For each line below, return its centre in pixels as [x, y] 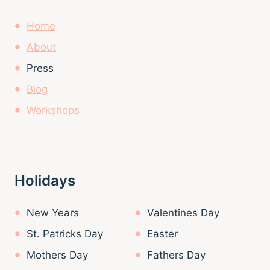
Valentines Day [183, 212]
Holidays [45, 180]
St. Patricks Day [65, 234]
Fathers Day [176, 255]
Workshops [53, 110]
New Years [53, 212]
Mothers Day [57, 255]
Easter [162, 234]
